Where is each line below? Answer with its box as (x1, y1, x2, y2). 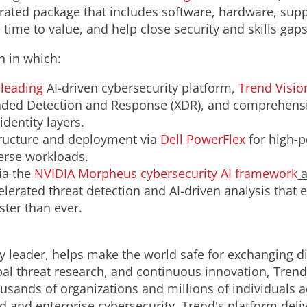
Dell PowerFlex (160, 131, 245, 147)
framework (235, 165, 297, 182)
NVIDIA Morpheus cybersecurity (34, 165, 221, 182)
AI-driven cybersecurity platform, (47, 79, 238, 96)
